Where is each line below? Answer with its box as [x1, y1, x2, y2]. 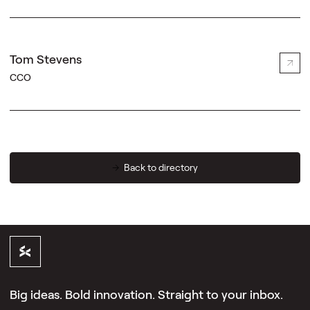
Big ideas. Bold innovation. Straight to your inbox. [9, 286, 283, 302]
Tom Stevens [9, 51, 82, 66]
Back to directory [123, 161, 198, 174]
